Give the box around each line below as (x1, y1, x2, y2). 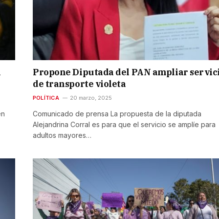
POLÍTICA (33, 94, 59, 102)
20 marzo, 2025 (69, 94, 112, 102)
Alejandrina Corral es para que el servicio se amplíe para (33, 120, 216, 129)
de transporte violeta (33, 78, 126, 90)
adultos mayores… (33, 131, 91, 140)
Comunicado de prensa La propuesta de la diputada (33, 109, 201, 118)
